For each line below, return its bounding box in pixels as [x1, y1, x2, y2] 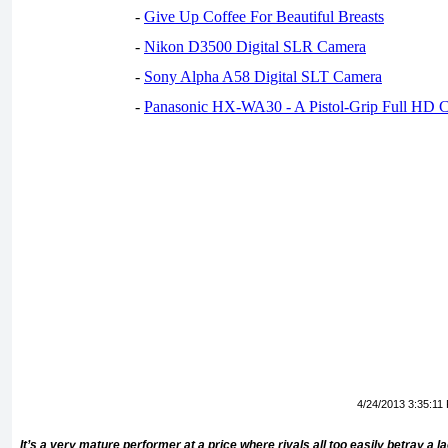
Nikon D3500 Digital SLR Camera [144, 38, 366, 55]
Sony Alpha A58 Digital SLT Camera [144, 68, 382, 85]
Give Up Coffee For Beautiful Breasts [144, 8, 384, 25]
